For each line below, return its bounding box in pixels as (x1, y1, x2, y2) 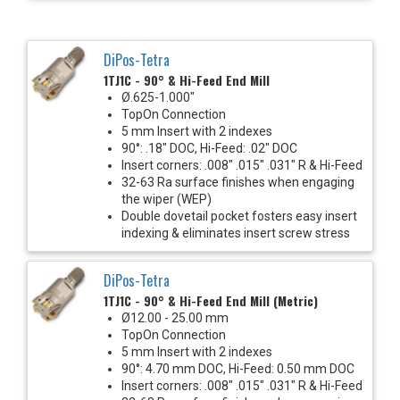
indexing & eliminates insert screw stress (121, 225, 350, 240)
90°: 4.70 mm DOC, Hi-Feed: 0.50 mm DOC (121, 361, 354, 376)
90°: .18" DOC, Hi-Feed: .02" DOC (121, 140, 297, 155)
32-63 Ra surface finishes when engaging (121, 174, 354, 189)
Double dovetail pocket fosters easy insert (121, 208, 357, 223)
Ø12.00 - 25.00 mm (121, 310, 229, 325)
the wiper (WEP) (121, 191, 212, 206)
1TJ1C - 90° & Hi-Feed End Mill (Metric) (104, 290, 318, 310)
